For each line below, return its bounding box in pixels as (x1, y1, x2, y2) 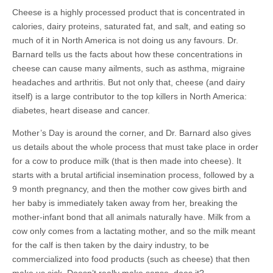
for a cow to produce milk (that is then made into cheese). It (12, 155, 241, 166)
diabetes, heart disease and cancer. (12, 105, 150, 115)
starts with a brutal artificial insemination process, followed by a (12, 169, 254, 180)
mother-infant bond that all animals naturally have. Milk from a (12, 211, 250, 222)
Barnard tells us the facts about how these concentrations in (12, 49, 243, 59)
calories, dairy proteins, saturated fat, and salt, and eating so (12, 21, 246, 31)
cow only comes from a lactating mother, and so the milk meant (12, 225, 255, 236)
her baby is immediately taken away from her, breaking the (12, 197, 238, 208)
